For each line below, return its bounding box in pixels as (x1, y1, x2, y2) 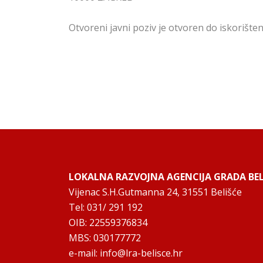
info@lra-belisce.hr (100, 247, 183, 260)
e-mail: (69, 247, 100, 260)
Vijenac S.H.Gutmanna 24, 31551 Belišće (69, 186, 242, 199)
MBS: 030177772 (69, 231, 141, 245)
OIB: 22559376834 (69, 216, 147, 230)
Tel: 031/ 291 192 (69, 201, 143, 214)
